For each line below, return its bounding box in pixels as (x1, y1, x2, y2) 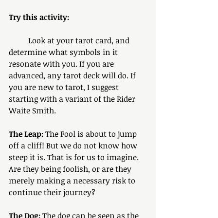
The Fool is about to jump (43, 128, 139, 139)
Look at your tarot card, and (9, 35, 28, 46)
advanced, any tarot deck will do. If (9, 70, 138, 81)
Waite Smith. (9, 105, 56, 116)
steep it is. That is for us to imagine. (9, 152, 141, 163)
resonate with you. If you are (9, 58, 116, 69)
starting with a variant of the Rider (9, 93, 137, 104)
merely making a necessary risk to (9, 175, 137, 186)
